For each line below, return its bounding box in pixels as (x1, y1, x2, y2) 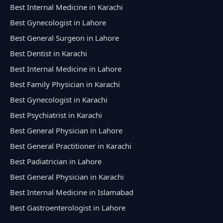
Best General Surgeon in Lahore (10, 32, 119, 43)
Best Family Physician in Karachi (10, 79, 120, 89)
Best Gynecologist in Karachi (10, 94, 108, 105)
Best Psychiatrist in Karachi (10, 110, 102, 120)
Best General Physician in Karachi (10, 171, 124, 182)
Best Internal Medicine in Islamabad (10, 187, 133, 197)
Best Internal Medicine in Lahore (10, 63, 121, 74)
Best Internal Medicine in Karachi (10, 1, 123, 12)
